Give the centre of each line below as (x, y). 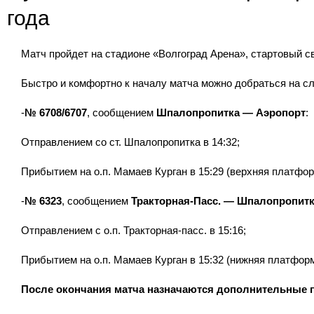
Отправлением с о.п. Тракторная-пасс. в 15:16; (134, 230)
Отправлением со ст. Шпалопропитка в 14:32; (130, 142)
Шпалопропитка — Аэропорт (231, 112)
